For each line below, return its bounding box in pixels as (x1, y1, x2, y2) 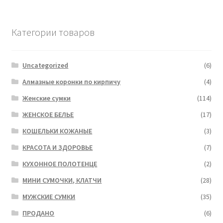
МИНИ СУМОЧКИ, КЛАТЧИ (22, 175, 102, 185)
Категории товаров (11, 26, 95, 39)
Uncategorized (22, 60, 69, 70)
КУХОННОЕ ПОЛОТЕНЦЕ (22, 159, 98, 168)
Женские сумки (22, 93, 71, 103)
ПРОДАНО (22, 208, 55, 218)
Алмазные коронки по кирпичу (22, 77, 121, 86)
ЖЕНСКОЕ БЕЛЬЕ (22, 110, 74, 119)
